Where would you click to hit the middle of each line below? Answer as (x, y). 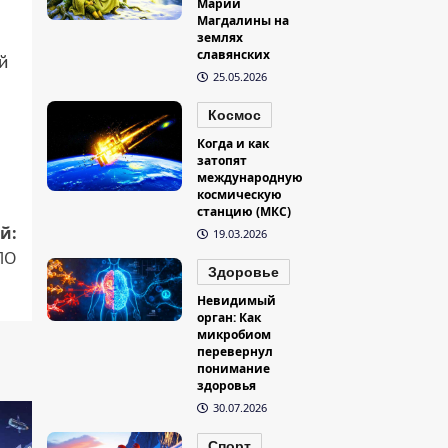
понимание (234, 369)
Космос (235, 115)
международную (250, 178)
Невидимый (237, 301)
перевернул (235, 352)
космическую (240, 195)
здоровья (227, 386)
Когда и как (233, 144)
